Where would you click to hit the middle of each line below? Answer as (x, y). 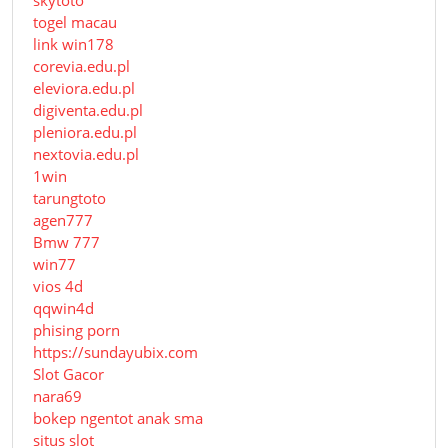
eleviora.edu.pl (84, 88)
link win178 (73, 44)
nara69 (57, 396)
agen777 (63, 220)
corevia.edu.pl (81, 66)
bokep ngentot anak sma (118, 418)
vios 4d (58, 286)
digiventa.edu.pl (88, 110)
